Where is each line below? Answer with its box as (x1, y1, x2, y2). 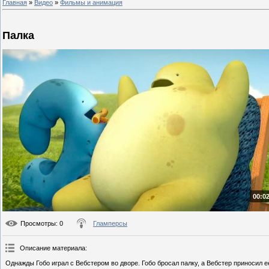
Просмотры (20, 220, 56, 228)
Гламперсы (93, 220, 127, 228)
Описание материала (20, 244, 85, 252)
